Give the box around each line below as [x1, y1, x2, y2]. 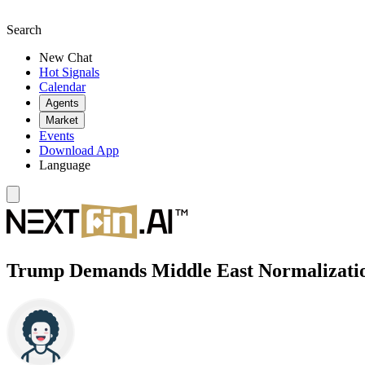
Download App [39, 143, 119, 157]
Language [39, 158, 90, 172]
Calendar [39, 80, 86, 94]
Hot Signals [39, 65, 99, 79]
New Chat [39, 51, 92, 64]
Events [39, 129, 74, 143]
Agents [46, 97, 79, 109]
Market [46, 114, 78, 126]
